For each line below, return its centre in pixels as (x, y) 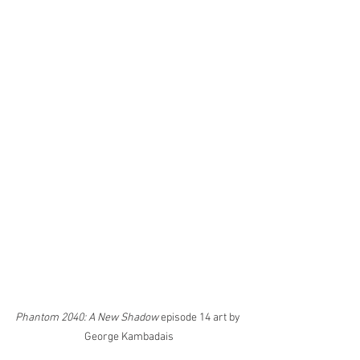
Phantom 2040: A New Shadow (86, 318)
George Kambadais (129, 337)
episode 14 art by (200, 318)
